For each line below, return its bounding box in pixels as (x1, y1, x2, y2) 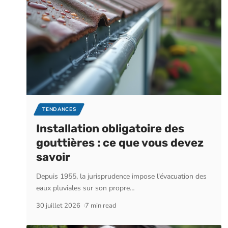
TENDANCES (42, 106, 76, 113)
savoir (36, 150, 71, 164)
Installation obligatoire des (36, 122, 185, 135)
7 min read (84, 201, 117, 210)
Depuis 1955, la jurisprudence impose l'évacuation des (36, 172, 207, 181)
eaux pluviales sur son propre (36, 183, 130, 193)
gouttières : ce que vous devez (36, 136, 204, 150)
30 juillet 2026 (36, 201, 81, 210)
